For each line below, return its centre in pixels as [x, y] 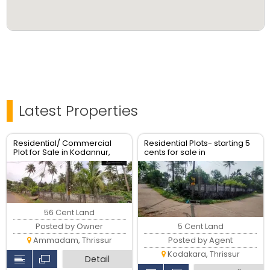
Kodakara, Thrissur [202, 254]
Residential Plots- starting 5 [197, 143]
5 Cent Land [200, 226]
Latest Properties [79, 111]
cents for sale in [175, 152]
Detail [98, 259]
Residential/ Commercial [62, 143]
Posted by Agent [201, 240]
